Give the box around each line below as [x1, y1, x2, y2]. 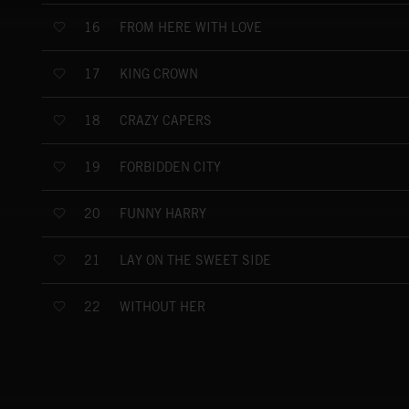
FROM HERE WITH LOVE [120, 19, 262, 35]
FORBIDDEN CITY [120, 159, 221, 174]
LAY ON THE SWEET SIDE [120, 252, 271, 267]
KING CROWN [120, 66, 198, 81]
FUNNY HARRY [120, 205, 206, 221]
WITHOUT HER [120, 299, 205, 314]
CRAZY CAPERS [120, 112, 212, 128]
